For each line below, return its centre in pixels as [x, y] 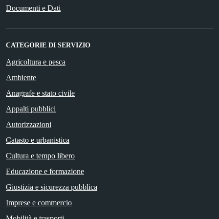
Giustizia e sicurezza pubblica [52, 187]
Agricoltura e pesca [36, 62]
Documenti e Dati [33, 8]
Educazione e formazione [45, 171]
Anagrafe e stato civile [40, 93]
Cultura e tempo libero [40, 155]
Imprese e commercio [39, 202]
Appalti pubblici [31, 109]
